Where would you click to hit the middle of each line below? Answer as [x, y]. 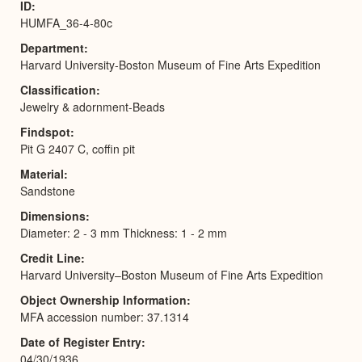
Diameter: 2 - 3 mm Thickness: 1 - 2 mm [124, 232]
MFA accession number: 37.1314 [105, 316]
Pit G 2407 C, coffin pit [78, 148]
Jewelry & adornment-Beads [93, 106]
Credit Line [51, 257]
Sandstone [48, 190]
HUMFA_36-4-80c [66, 22]
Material [42, 173]
